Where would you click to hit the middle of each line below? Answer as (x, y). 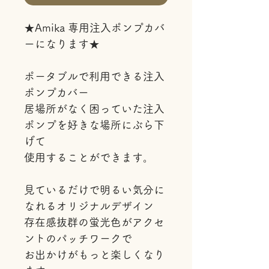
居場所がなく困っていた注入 (94, 109)
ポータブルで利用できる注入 (94, 76)
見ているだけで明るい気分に (94, 190)
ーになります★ (62, 44)
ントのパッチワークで (78, 238)
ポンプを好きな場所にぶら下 (94, 125)
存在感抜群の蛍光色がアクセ (94, 222)
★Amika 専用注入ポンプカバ (95, 28)
